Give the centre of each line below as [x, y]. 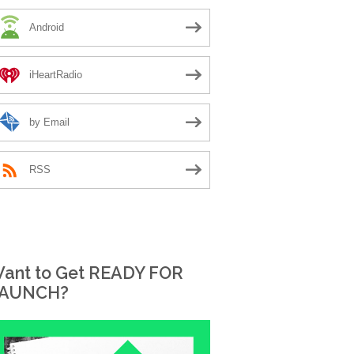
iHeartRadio [56, 75]
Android [47, 28]
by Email [50, 122]
